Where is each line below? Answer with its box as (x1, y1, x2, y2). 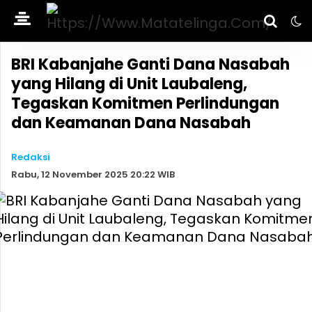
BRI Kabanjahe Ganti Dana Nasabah (11, 54, 290, 75)
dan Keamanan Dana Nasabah (11, 112, 251, 134)
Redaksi (11, 150, 50, 164)
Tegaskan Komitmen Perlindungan (11, 93, 279, 114)
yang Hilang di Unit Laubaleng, (11, 73, 247, 95)
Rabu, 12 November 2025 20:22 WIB (11, 168, 175, 181)
